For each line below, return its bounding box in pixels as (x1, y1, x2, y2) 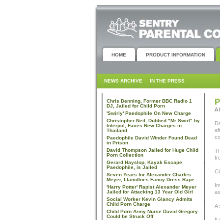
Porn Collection (107, 152, 143, 158)
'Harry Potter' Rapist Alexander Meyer (107, 184, 196, 190)
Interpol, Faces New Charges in (107, 123, 182, 128)
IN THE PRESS (150, 78, 185, 83)
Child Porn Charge (107, 201, 150, 207)
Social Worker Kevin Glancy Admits (107, 196, 192, 202)
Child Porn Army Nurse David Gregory (107, 209, 198, 214)
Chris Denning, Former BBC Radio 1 (107, 98, 192, 104)
